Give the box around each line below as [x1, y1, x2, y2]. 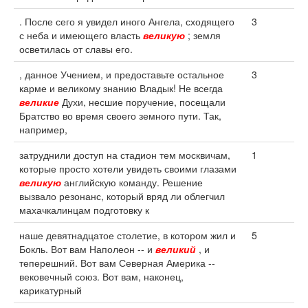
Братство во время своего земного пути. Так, [19, 109, 221, 122]
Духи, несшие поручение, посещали [59, 95, 225, 109]
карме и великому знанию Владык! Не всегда [19, 81, 223, 95]
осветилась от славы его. [19, 42, 133, 56]
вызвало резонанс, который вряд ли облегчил [19, 189, 225, 203]
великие [19, 95, 59, 109]
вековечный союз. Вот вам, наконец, [19, 269, 184, 283]
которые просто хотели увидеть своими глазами [19, 162, 236, 175]
